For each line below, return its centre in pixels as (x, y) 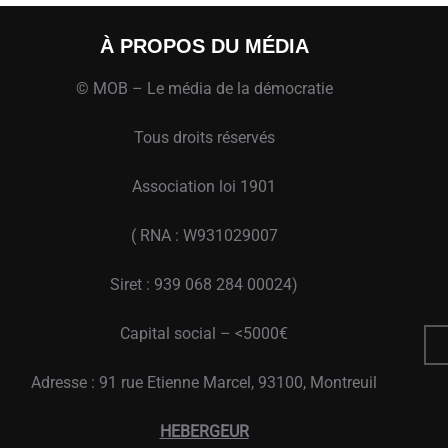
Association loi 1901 (204, 186)
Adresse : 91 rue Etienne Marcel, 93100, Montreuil (204, 382)
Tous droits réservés (204, 137)
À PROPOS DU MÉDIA (204, 45)
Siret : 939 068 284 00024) (204, 284)
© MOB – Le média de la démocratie (204, 88)
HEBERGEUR (204, 431)
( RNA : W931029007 (204, 235)
